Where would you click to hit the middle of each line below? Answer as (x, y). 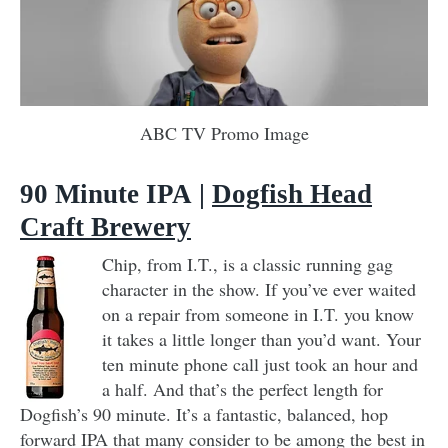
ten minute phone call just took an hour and (260, 363)
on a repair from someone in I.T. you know (258, 313)
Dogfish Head (292, 193)
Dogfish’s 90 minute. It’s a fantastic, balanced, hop (204, 413)
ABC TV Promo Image (224, 132)
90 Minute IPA (106, 193)
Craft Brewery (105, 226)
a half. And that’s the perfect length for (242, 388)
